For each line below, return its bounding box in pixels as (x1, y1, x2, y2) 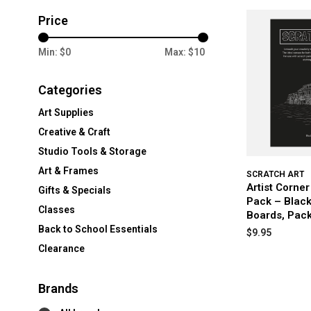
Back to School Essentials (38, 224, 158, 235)
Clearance (38, 243, 85, 254)
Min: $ (38, 47, 65, 58)
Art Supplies (38, 107, 94, 118)
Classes (38, 204, 75, 215)
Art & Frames (38, 165, 99, 176)
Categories (38, 83, 102, 97)
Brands (38, 281, 78, 296)
